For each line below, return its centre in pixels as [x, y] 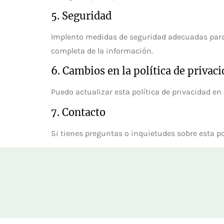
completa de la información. [102, 50]
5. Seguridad [81, 15]
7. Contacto [78, 112]
